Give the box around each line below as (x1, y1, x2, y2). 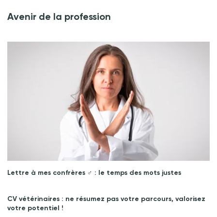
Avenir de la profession (7, 11, 111, 23)
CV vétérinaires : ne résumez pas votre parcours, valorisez (7, 195, 205, 203)
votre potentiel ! (7, 204, 63, 213)
